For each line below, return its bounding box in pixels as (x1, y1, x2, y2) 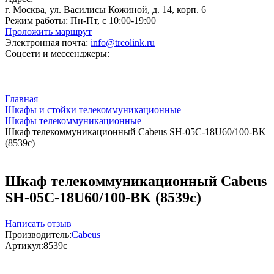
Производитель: (5, 229, 72, 240)
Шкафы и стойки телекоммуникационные (5, 105, 181, 115)
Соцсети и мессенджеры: (5, 48, 109, 59)
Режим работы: (5, 15, 68, 26)
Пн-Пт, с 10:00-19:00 (68, 15, 156, 26)
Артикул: (5, 240, 43, 251)
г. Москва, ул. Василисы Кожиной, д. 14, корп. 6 (5, 4, 206, 15)
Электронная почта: (5, 37, 88, 48)
